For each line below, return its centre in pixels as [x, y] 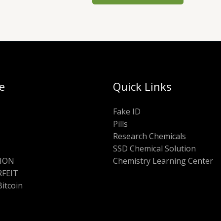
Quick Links [142, 86]
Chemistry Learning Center [163, 161]
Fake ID [127, 111]
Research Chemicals [149, 136]
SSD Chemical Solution [154, 148]
